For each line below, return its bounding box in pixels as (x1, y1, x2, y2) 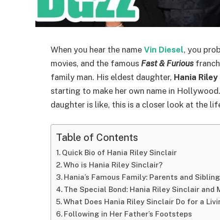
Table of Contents (56, 131, 138, 143)
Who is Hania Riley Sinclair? (63, 160, 163, 169)
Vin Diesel (144, 45, 184, 55)
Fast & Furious (141, 58, 193, 68)
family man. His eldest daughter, (51, 72, 174, 82)
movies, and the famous (51, 58, 141, 68)
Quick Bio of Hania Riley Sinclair (61, 148, 177, 157)
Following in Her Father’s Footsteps (63, 209, 192, 218)
